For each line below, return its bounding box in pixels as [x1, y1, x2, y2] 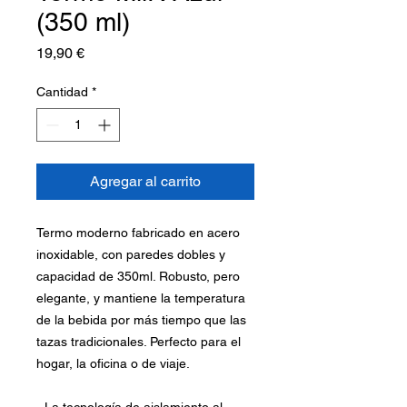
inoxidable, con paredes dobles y [36, 247, 225, 263]
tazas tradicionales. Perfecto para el [36, 334, 241, 350]
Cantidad [36, 84, 88, 100]
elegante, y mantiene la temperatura [36, 291, 245, 306]
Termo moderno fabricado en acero [36, 225, 240, 241]
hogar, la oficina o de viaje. [36, 356, 190, 372]
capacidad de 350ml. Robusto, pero [36, 269, 240, 284]
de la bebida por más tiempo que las [36, 313, 246, 328]
